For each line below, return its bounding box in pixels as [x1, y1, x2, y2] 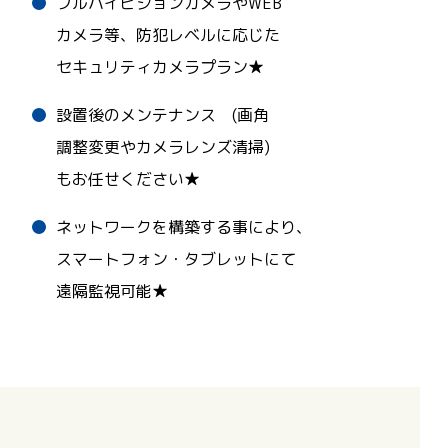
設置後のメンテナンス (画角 [55, 103, 269, 126]
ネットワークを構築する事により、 [55, 215, 312, 238]
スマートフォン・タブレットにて [55, 247, 296, 270]
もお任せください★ [55, 167, 200, 190]
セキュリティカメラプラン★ [55, 55, 264, 78]
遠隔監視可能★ [55, 279, 168, 302]
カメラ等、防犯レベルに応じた [55, 23, 280, 46]
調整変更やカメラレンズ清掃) [55, 135, 270, 158]
